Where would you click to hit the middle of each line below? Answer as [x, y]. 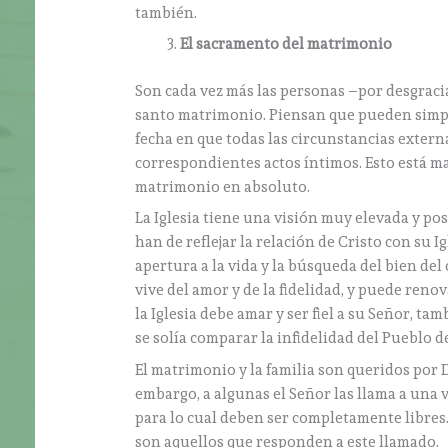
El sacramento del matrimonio [286, 44]
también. [166, 12]
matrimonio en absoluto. [223, 186]
